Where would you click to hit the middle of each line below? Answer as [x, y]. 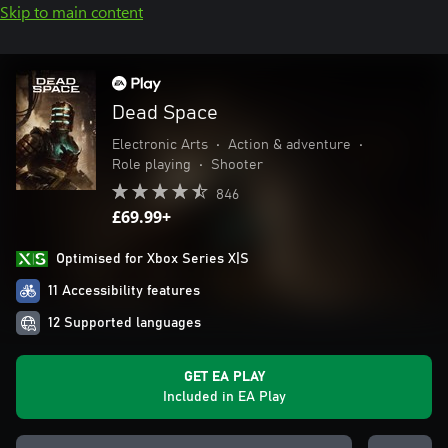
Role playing [151, 165]
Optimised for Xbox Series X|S [152, 259]
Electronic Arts [160, 145]
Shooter [237, 165]
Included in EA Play [224, 397]
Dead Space [165, 113]
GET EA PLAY [224, 377]
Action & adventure [289, 145]
